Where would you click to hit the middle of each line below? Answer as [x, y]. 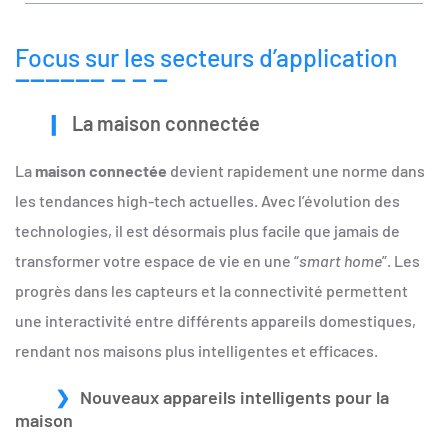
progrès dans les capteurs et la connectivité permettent [211, 291]
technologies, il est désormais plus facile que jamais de [207, 231]
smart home [340, 261]
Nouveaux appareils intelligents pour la [234, 397]
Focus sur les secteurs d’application [206, 57]
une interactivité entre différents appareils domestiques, [215, 321]
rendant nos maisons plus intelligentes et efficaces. [196, 351]
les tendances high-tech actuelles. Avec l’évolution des [207, 201]
